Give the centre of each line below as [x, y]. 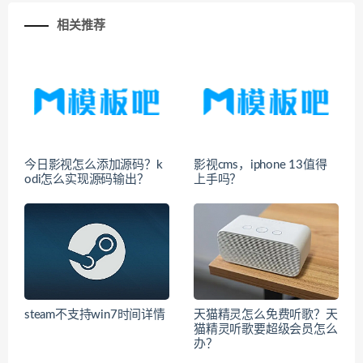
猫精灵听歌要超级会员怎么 [266, 330]
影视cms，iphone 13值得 [261, 164]
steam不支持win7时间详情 [95, 315]
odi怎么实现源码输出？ [87, 179]
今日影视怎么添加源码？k [94, 164]
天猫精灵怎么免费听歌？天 [266, 315]
